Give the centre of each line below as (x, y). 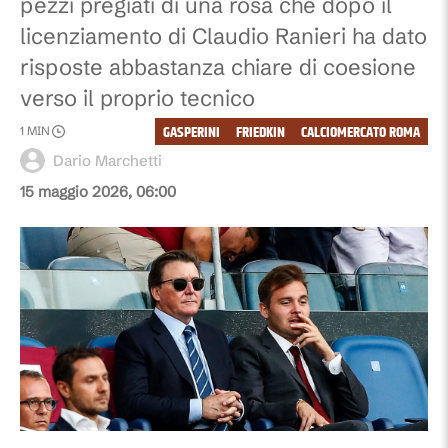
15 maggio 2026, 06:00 (98, 191)
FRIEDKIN (260, 132)
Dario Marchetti (107, 160)
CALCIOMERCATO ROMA (360, 132)
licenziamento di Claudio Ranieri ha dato (223, 36)
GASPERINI (191, 132)
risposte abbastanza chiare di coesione (218, 67)
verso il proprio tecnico (137, 98)
